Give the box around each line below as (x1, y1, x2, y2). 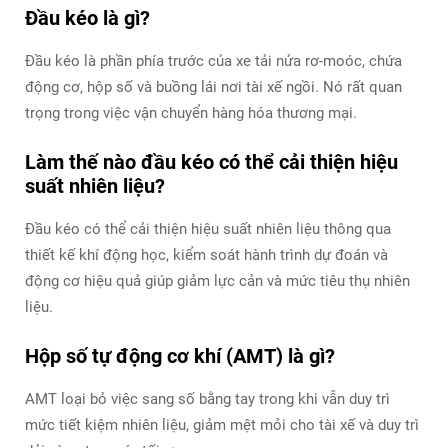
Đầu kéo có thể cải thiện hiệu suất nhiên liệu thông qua (25, 219, 391, 238)
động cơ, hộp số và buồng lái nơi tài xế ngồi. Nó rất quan (25, 77, 402, 96)
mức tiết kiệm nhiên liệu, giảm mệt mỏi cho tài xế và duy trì (25, 415, 419, 434)
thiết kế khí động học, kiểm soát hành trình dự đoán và (25, 245, 388, 264)
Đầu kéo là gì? (25, 5, 150, 30)
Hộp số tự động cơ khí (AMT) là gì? (25, 343, 335, 368)
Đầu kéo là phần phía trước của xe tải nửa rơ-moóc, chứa (25, 51, 402, 70)
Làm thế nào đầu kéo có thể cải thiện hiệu (25, 149, 398, 174)
